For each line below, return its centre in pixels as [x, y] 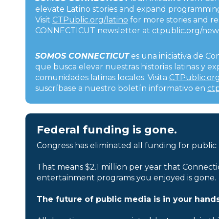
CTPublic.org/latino [90, 20]
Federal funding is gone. [107, 130]
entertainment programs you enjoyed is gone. [126, 177]
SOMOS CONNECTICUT [82, 56]
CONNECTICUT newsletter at [94, 30]
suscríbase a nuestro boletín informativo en [121, 88]
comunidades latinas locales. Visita [102, 77]
